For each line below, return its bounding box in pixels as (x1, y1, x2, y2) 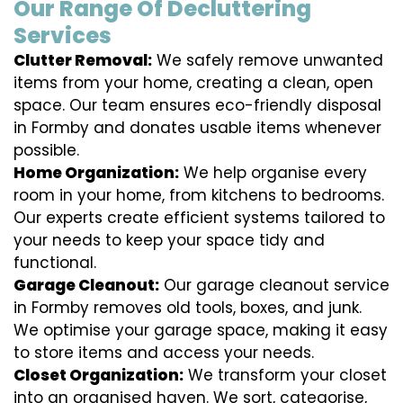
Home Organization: (13, 162, 179, 184)
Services (13, 21, 112, 51)
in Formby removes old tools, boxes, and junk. (13, 297, 362, 319)
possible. (13, 139, 79, 162)
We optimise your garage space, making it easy (13, 319, 388, 342)
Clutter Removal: (13, 49, 152, 72)
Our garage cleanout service (159, 274, 390, 297)
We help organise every (179, 162, 367, 184)
